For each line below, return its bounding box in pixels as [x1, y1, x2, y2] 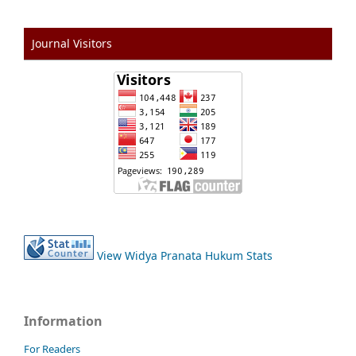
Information [24, 311, 103, 330]
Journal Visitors [32, 35, 112, 51]
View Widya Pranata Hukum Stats [97, 247, 273, 263]
